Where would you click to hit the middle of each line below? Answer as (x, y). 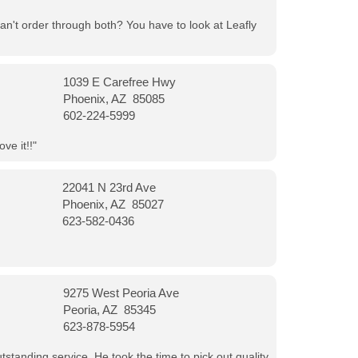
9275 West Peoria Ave (121, 293)
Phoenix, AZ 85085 (113, 99)
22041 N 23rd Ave (109, 187)
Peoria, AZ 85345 (109, 310)
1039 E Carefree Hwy (119, 82)
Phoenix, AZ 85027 (113, 204)
